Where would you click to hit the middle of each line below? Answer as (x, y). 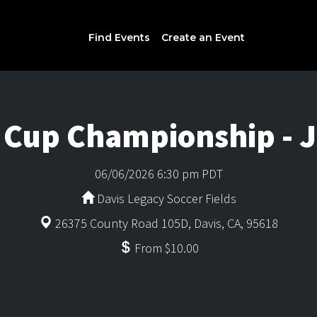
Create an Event (203, 38)
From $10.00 (165, 248)
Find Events (119, 38)
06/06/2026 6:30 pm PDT (158, 174)
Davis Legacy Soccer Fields (165, 198)
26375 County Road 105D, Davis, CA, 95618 (165, 223)
